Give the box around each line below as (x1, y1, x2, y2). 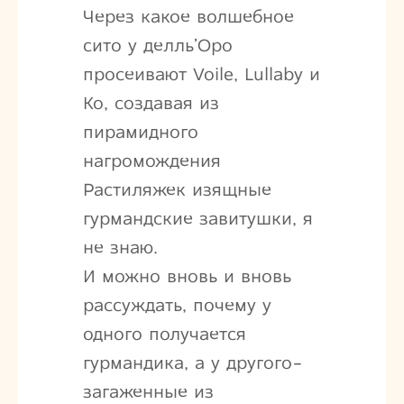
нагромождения (82, 149, 221, 172)
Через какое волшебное (82, 5, 294, 28)
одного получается (82, 322, 246, 345)
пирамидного (82, 120, 198, 143)
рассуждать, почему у (82, 293, 271, 317)
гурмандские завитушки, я (82, 207, 313, 230)
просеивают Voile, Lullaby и (82, 62, 320, 86)
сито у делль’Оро (82, 33, 233, 57)
